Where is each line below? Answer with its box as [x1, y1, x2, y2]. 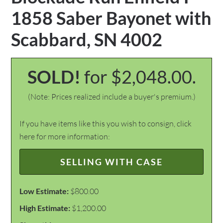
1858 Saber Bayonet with [11, 7, 212, 29]
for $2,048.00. [84, 66, 196, 88]
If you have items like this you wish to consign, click [19, 118, 192, 128]
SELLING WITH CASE [60, 156, 163, 167]
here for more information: [19, 131, 111, 141]
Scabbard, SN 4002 [11, 28, 163, 50]
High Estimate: [19, 203, 71, 213]
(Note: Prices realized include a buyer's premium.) [27, 92, 196, 102]
